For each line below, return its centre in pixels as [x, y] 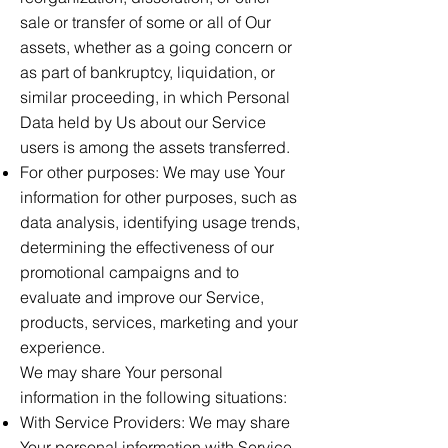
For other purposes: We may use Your [152, 172]
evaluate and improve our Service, [142, 297]
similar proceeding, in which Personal [155, 97]
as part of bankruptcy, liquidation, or [147, 72]
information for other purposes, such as [158, 197]
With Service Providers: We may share [155, 422]
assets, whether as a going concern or [156, 47]
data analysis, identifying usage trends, [160, 222]
